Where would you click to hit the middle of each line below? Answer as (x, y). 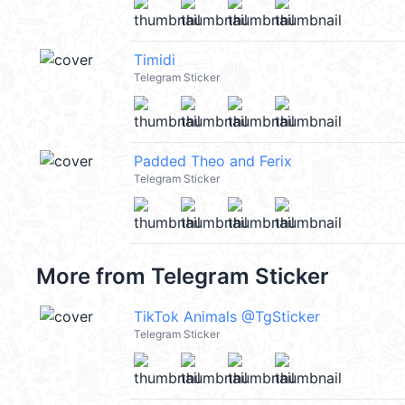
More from (94, 276)
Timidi (155, 60)
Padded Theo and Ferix (213, 161)
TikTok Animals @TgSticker (227, 316)
